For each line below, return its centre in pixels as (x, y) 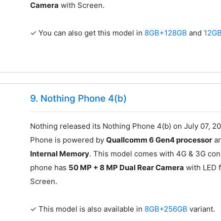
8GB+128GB (167, 33)
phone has (50, 167)
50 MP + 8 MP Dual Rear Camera (127, 167)
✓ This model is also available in (88, 209)
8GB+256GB (167, 209)
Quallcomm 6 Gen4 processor (159, 140)
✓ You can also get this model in (88, 33)
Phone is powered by (68, 140)
